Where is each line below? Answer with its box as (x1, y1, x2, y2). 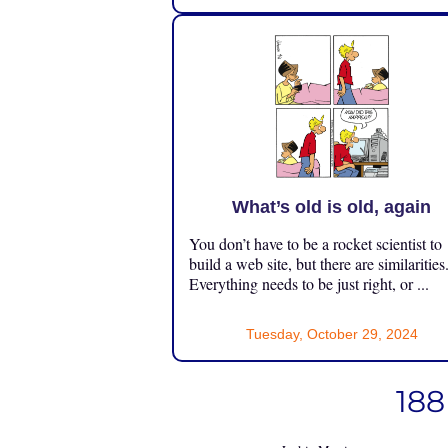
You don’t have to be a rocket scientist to (189, 232, 442, 254)
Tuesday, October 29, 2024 (245, 325, 418, 342)
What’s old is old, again (232, 196, 432, 217)
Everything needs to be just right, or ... (189, 272, 429, 294)
